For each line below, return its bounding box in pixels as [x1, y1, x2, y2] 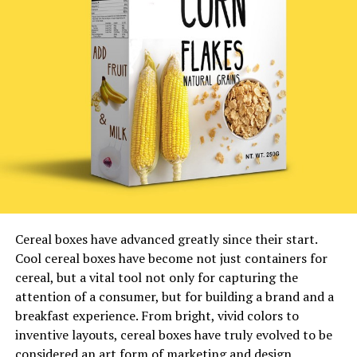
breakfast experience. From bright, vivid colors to [14, 307, 299, 325]
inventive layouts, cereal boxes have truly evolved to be [14, 326, 332, 344]
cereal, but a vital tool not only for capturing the [14, 269, 298, 287]
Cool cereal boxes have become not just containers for [14, 249, 328, 268]
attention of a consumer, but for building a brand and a [14, 288, 334, 306]
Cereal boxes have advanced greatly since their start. [14, 230, 317, 249]
